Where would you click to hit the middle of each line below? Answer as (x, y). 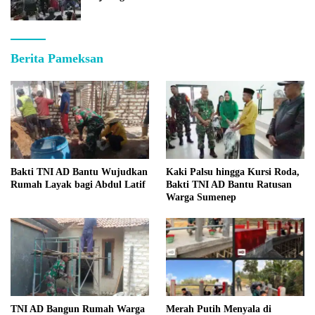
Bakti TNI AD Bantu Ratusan (229, 184)
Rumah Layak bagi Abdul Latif (78, 184)
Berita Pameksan (57, 58)
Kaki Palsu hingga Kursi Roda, (233, 172)
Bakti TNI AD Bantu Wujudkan (79, 172)
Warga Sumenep (201, 197)
